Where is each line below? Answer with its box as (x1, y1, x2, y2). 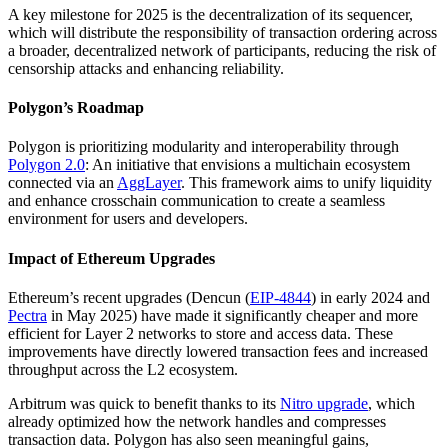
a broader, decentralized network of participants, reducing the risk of (8, 41, 436, 59)
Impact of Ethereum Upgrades (8, 249, 215, 267)
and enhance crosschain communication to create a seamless (8, 192, 385, 210)
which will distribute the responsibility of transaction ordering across (8, 23, 437, 41)
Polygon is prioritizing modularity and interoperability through (8, 138, 399, 156)
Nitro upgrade (280, 394, 368, 412)
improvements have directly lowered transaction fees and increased (8, 342, 428, 360)
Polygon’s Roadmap (8, 99, 144, 117)
